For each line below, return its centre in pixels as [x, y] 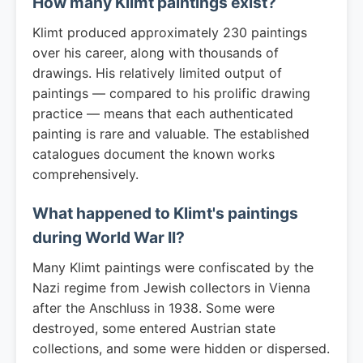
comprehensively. [85, 174]
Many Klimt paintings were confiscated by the [173, 267]
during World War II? [109, 237]
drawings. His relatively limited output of [157, 73]
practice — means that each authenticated [163, 113]
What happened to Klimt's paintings [165, 213]
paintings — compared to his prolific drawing [171, 93]
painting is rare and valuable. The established [171, 134]
